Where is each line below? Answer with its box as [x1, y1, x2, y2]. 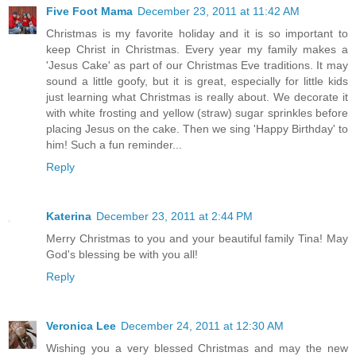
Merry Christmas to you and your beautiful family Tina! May [46, 232, 348, 246]
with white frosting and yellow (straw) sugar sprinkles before [46, 106, 348, 120]
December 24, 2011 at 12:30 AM [121, 319, 284, 333]
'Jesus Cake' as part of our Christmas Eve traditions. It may [46, 59, 348, 72]
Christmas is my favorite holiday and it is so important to [46, 27, 348, 41]
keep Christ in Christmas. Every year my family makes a [46, 43, 348, 56]
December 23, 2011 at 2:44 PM [96, 210, 253, 223]
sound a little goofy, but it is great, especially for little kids [46, 75, 348, 88]
